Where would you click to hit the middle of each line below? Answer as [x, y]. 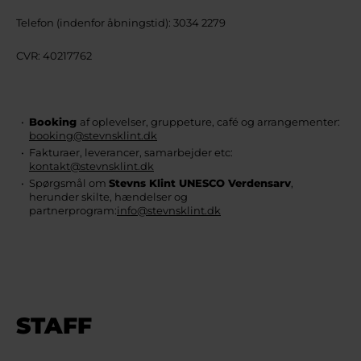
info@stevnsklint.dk [169, 210]
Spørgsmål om [69, 183]
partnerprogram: [73, 210]
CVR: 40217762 [54, 56]
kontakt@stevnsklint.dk [91, 166]
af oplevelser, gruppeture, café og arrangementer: [210, 122]
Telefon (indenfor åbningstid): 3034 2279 [121, 23]
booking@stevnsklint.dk [93, 135]
